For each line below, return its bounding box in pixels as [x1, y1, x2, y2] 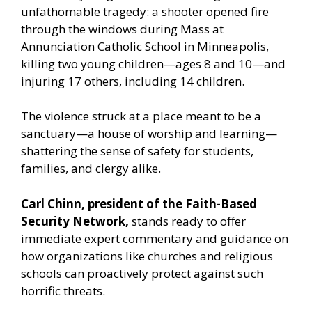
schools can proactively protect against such [21, 265, 263, 281]
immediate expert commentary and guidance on [21, 230, 288, 247]
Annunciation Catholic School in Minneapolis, [21, 38, 269, 54]
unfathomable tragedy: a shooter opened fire [21, 3, 269, 19]
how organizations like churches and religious [21, 247, 273, 264]
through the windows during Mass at [21, 20, 224, 37]
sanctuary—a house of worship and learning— [21, 125, 277, 142]
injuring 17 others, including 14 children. [21, 72, 244, 89]
